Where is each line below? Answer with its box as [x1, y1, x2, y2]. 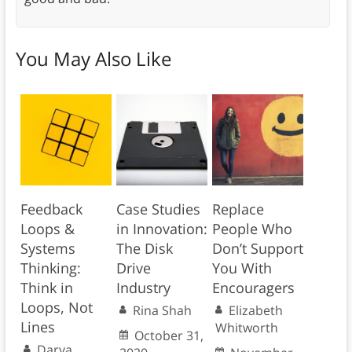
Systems [20, 239, 75, 258]
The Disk [115, 239, 173, 258]
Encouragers [211, 278, 295, 298]
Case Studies [115, 200, 200, 219]
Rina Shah [132, 302, 192, 320]
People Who [211, 219, 292, 239]
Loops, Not [20, 298, 93, 317]
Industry [115, 278, 170, 298]
